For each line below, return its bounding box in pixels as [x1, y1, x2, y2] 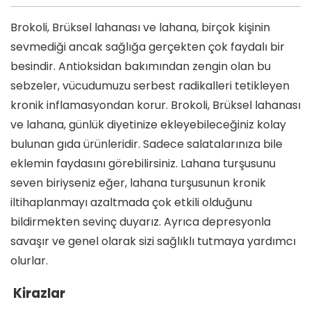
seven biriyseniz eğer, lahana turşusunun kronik [10, 175, 266, 192]
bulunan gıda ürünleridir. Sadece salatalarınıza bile [10, 136, 283, 153]
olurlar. [10, 253, 48, 269]
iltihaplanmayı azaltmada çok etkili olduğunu [10, 194, 252, 211]
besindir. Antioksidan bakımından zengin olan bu [10, 58, 271, 75]
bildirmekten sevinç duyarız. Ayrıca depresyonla [10, 214, 271, 230]
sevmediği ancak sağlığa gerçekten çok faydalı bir [10, 39, 285, 56]
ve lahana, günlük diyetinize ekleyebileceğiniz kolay [10, 117, 286, 133]
